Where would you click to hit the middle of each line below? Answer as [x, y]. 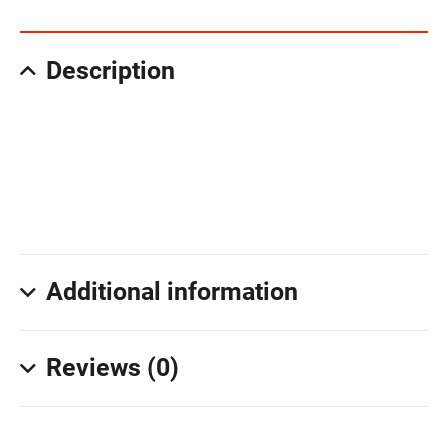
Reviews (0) [112, 368]
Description [110, 70]
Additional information [172, 292]
